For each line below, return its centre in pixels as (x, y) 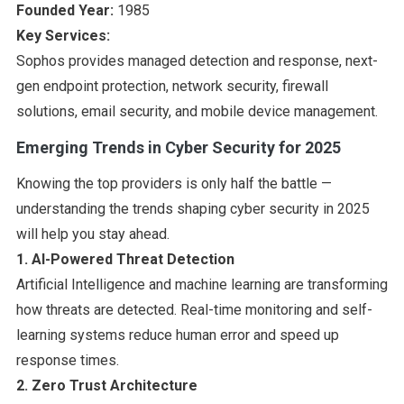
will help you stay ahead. (92, 234)
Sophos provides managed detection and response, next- (197, 60)
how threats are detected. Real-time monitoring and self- (194, 309)
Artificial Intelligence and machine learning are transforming (202, 284)
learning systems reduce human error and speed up (177, 335)
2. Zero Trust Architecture (106, 385)
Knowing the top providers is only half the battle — (174, 183)
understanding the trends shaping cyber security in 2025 (193, 208)
